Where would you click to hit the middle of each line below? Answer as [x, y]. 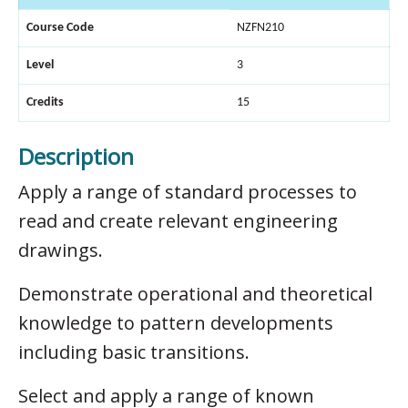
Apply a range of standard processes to [188, 191]
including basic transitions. [134, 352]
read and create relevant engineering [178, 220]
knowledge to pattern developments [176, 322]
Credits [45, 102]
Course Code [60, 27]
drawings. [61, 250]
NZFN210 [260, 27]
